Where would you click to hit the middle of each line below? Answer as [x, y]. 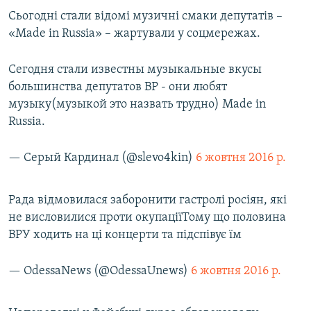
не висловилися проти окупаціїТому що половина [147, 218]
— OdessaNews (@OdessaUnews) [100, 271]
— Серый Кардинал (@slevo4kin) [102, 158]
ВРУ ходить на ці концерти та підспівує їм [125, 235]
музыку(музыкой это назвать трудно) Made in [137, 105]
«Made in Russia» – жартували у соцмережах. [134, 34]
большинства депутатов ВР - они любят [118, 87]
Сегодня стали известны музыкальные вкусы [135, 70]
